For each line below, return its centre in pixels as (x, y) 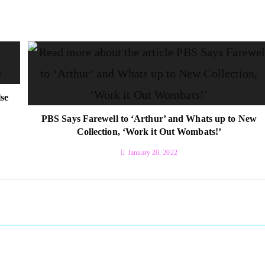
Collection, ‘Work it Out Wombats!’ (149, 131)
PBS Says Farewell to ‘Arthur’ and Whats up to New (149, 118)
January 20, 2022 (153, 152)
